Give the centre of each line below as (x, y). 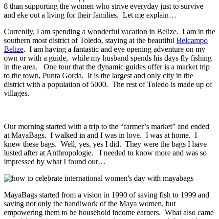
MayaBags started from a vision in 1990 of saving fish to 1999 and (107, 195)
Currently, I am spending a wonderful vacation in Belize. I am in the (109, 31)
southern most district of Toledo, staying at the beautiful (90, 40)
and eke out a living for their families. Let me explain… (90, 15)
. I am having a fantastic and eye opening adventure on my (114, 49)
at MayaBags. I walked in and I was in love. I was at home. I (100, 135)
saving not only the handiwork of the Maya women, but (90, 203)
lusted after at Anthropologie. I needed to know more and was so (105, 153)
